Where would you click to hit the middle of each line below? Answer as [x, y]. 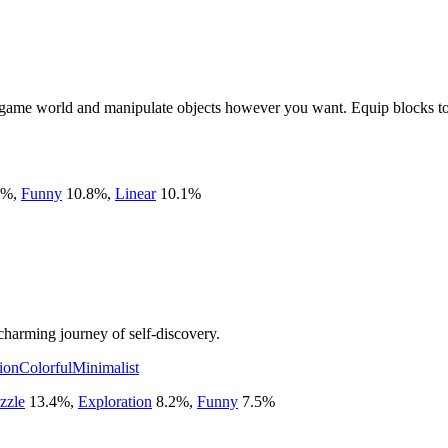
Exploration [115, 401]
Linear [135, 193]
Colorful [45, 367]
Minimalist [105, 367]
